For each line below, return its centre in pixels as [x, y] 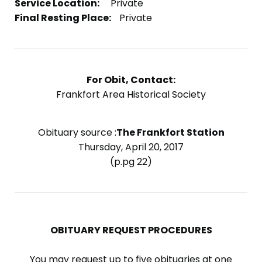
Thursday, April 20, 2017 [131, 147]
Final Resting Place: [63, 18]
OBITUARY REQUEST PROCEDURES [131, 230]
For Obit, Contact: [131, 80]
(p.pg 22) [131, 161]
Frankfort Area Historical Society [131, 94]
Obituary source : [77, 132]
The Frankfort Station [170, 132]
